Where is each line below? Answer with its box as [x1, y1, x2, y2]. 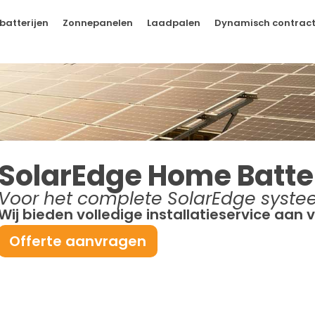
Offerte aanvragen [8, 231, 146, 251]
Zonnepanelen [63, 16, 134, 30]
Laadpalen [147, 16, 201, 30]
